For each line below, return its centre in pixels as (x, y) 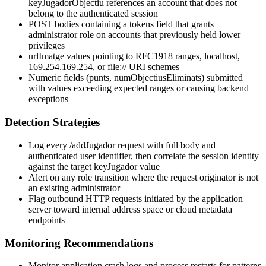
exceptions (48, 99)
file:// (117, 67)
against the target (61, 166)
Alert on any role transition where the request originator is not (143, 177)
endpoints (47, 220)
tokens (142, 24)
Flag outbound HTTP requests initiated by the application (136, 198)
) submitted (222, 78)
